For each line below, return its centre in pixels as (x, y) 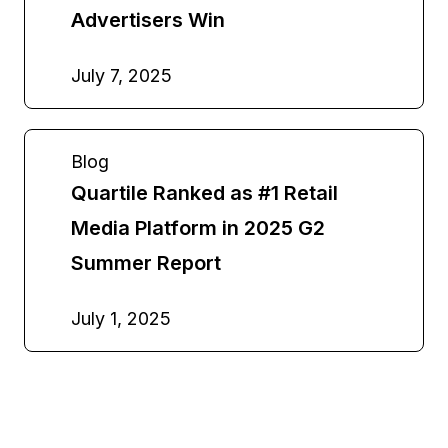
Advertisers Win (148, 19)
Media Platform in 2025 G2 (198, 227)
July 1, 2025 (121, 318)
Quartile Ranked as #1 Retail (204, 192)
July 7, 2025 (121, 75)
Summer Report (146, 262)
